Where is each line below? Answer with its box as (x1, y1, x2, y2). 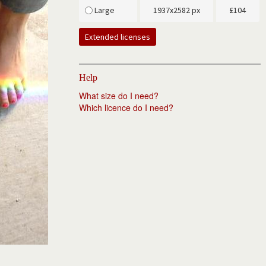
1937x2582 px (153, 5, 201, 15)
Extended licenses (85, 31, 151, 42)
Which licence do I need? (79, 102, 174, 113)
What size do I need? (79, 90, 159, 102)
